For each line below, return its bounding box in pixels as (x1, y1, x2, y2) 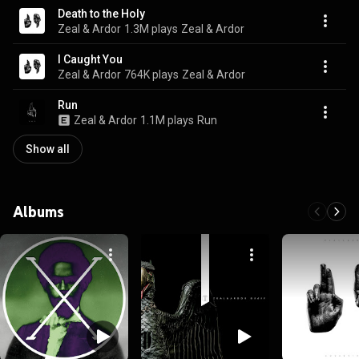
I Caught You (58, 52, 123, 66)
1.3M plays (124, 22, 178, 35)
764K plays (124, 67, 179, 81)
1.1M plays (140, 113, 194, 127)
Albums (13, 202, 64, 221)
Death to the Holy (58, 6, 145, 20)
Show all (26, 143, 70, 155)
